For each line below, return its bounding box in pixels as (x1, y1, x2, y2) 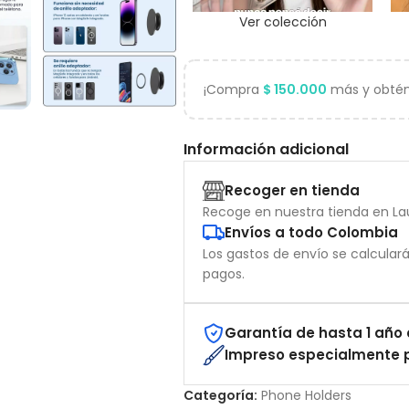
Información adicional (184, 138, 350, 160)
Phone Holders (261, 385, 352, 404)
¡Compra (204, 79, 264, 99)
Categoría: (184, 385, 258, 404)
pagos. (203, 264, 246, 283)
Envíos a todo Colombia (225, 223, 399, 243)
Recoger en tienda (225, 181, 361, 201)
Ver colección (238, 12, 327, 31)
